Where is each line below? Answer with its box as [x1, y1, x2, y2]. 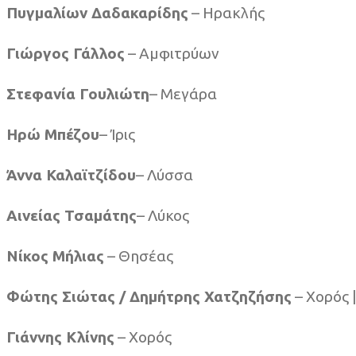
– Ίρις [99, 126, 135, 144]
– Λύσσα [136, 166, 193, 184]
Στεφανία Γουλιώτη [6, 85, 149, 103]
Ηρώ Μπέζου [6, 126, 99, 144]
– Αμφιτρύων [125, 44, 219, 63]
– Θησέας [104, 247, 173, 265]
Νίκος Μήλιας [6, 247, 104, 265]
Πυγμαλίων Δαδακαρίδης [6, 4, 188, 22]
